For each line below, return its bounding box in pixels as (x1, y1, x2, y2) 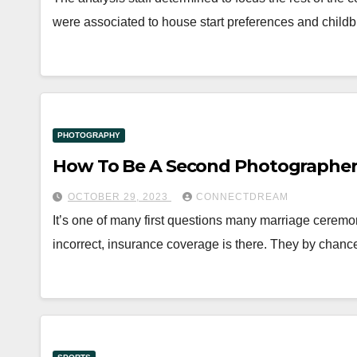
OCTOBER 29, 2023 (68, 191, 171, 202)
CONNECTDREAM (196, 191, 288, 202)
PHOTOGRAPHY (57, 131, 120, 139)
